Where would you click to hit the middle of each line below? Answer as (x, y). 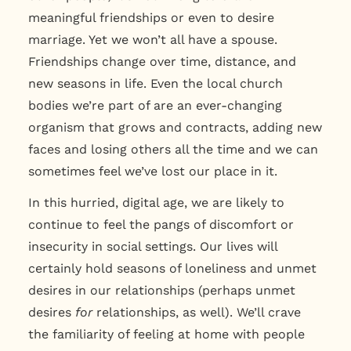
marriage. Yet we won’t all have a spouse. (152, 39)
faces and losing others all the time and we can (173, 149)
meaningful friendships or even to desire (151, 17)
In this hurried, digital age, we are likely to (156, 202)
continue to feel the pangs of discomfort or (161, 224)
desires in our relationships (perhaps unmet (161, 290)
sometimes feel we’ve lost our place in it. (156, 171)
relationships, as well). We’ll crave (196, 312)
